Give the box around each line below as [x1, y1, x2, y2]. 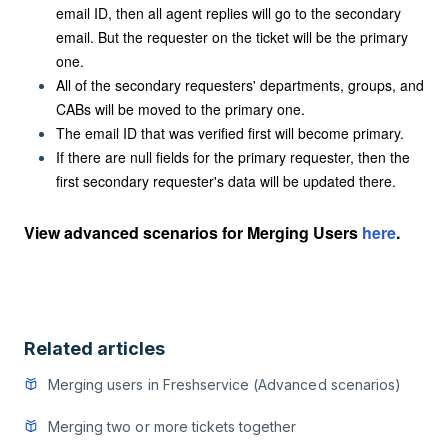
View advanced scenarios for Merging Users [24, 221, 362, 244]
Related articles [24, 337, 165, 359]
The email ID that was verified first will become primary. [56, 123, 404, 143]
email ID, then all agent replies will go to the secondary [56, 3, 401, 23]
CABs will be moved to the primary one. [56, 99, 305, 119]
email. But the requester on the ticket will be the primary [56, 27, 408, 47]
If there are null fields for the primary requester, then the [56, 147, 410, 167]
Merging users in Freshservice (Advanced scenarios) [48, 375, 401, 393]
